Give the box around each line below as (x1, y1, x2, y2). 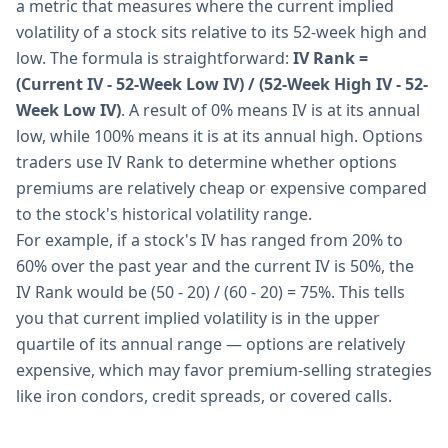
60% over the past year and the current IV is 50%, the (16, 255, 414, 277)
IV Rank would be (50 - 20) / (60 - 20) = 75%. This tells (16, 281, 405, 303)
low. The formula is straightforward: (16, 47, 289, 69)
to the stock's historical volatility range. (16, 203, 312, 225)
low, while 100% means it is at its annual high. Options (16, 125, 423, 147)
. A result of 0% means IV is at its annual (121, 99, 420, 121)
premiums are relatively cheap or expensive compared (16, 177, 427, 199)
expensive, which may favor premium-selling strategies (16, 359, 432, 381)
